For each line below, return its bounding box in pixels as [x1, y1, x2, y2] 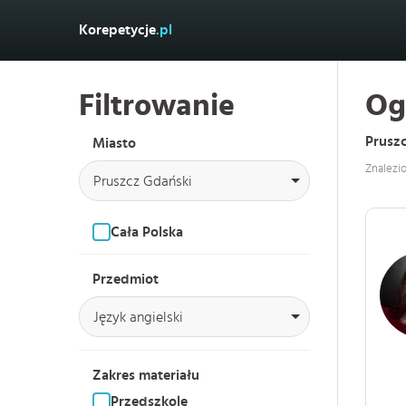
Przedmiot [92, 272, 159, 286]
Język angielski [93, 310, 183, 324]
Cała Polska [111, 225, 183, 239]
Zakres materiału [92, 368, 199, 382]
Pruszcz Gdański [93, 174, 192, 188]
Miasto [92, 136, 136, 150]
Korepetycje [79, 23, 156, 37]
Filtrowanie [79, 91, 235, 121]
